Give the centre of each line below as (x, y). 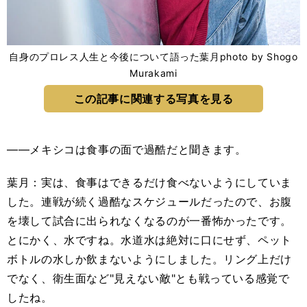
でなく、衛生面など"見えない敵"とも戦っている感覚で (148, 279)
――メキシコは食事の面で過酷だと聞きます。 (127, 150)
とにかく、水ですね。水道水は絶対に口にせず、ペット (149, 240)
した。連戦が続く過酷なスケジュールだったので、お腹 (149, 202)
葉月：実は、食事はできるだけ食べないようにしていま (149, 183)
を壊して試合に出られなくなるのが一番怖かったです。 (149, 221)
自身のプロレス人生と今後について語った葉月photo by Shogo (153, 57)
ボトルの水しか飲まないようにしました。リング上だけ (149, 259)
